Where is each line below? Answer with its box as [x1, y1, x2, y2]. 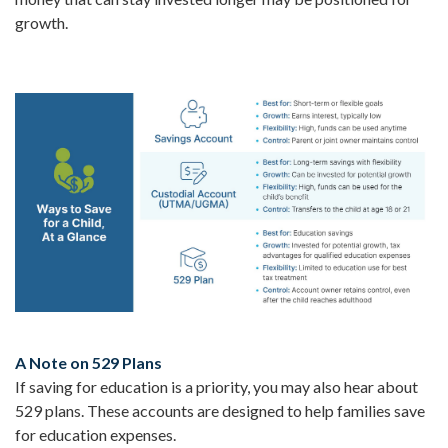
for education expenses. [15, 424, 176, 444]
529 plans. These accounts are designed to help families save [15, 400, 425, 420]
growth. [15, 13, 68, 33]
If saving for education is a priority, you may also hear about [15, 376, 418, 396]
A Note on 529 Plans [15, 352, 162, 372]
